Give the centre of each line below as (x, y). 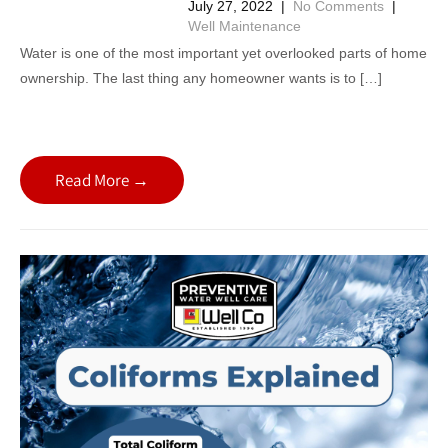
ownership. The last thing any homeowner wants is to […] (201, 77)
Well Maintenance (244, 25)
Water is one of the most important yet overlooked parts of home (223, 52)
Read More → (102, 179)
